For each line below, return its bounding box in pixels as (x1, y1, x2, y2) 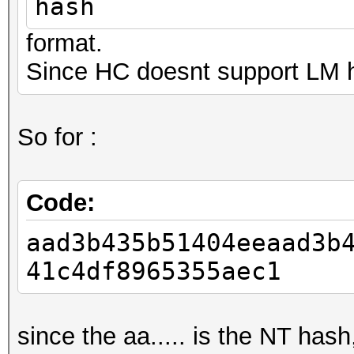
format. (26, 29, 103, 57)
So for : (17, 123, 97, 151)
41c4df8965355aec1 (26, 257, 281, 285)
